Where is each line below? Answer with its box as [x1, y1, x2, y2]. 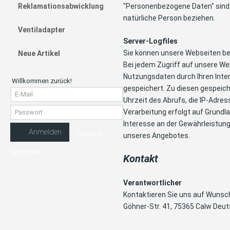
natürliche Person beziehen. [123, 13, 215, 22]
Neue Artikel [18, 49, 60, 57]
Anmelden [27, 127, 62, 137]
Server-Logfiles [123, 36, 178, 45]
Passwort [76, 130, 103, 138]
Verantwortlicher [123, 178, 182, 187]
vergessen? [10, 148, 42, 156]
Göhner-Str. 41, [123, 202, 174, 210]
